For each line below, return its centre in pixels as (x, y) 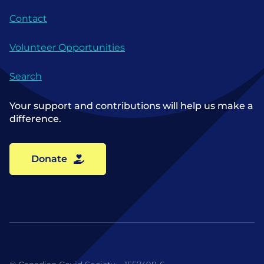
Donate (49, 159)
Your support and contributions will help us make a (131, 105)
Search (26, 76)
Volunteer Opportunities (67, 47)
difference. (35, 118)
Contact (28, 18)
